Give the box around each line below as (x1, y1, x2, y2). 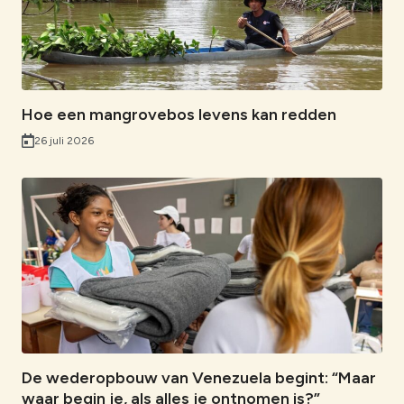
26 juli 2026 (34, 133, 94, 147)
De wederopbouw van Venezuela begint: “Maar (22, 368, 376, 389)
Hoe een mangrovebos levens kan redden (22, 104, 340, 124)
